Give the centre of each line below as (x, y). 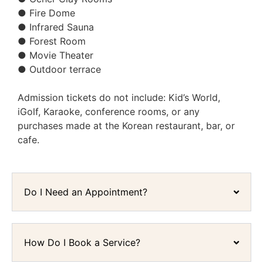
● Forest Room (52, 41)
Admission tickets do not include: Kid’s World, (119, 97)
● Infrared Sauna (56, 27)
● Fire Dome (46, 13)
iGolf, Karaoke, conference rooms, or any (109, 111)
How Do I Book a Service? (82, 243)
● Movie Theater (55, 55)
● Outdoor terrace (59, 69)
